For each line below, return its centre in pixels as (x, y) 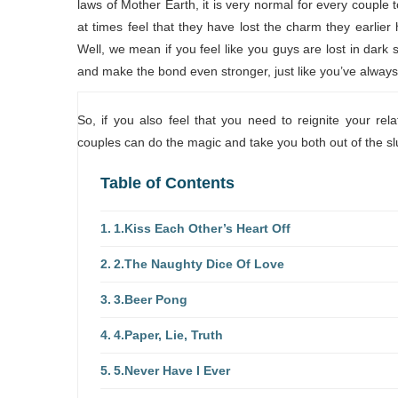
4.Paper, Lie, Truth (168, 334)
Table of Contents (167, 183)
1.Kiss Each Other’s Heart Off (202, 228)
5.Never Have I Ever (171, 370)
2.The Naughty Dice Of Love (199, 263)
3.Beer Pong (150, 299)
